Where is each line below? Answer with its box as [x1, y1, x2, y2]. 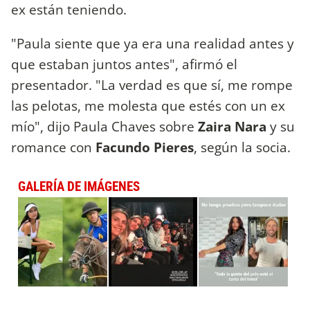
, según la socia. [194, 138, 291, 157]
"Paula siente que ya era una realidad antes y [11, 34, 294, 53]
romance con [11, 138, 92, 157]
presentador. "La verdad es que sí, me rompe [11, 75, 293, 95]
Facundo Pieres [92, 138, 194, 157]
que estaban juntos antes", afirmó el [11, 55, 237, 74]
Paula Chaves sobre [73, 117, 198, 136]
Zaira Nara [198, 117, 266, 136]
